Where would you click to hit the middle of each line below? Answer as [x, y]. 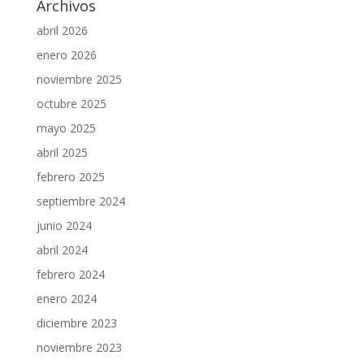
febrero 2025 [70, 176]
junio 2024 [64, 225]
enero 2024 [66, 298]
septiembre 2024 [80, 201]
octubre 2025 [71, 103]
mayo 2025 [66, 128]
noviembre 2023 [79, 347]
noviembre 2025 [79, 79]
